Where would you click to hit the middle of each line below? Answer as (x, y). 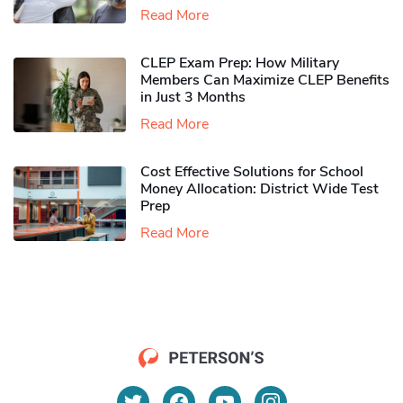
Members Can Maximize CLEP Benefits (265, 81)
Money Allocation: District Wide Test (260, 189)
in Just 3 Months (193, 98)
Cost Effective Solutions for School (252, 172)
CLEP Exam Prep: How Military (240, 63)
